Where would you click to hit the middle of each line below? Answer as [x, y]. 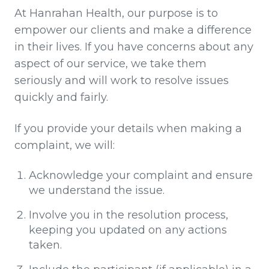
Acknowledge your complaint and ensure [141, 176]
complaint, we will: [65, 146]
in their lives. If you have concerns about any [134, 47]
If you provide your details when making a [128, 129]
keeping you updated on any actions [128, 230]
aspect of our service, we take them [110, 64]
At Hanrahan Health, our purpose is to [116, 14]
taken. [45, 245]
